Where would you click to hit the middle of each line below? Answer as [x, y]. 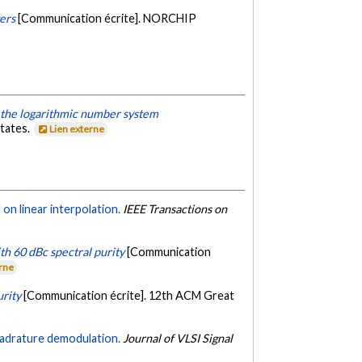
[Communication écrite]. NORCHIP [107, 19]
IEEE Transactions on [175, 208]
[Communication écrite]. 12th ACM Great [129, 295]
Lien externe [77, 129]
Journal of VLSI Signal [178, 339]
